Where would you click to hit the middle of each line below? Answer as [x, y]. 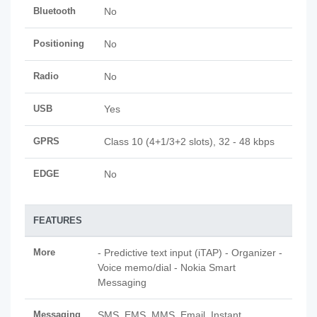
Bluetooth [54, 11]
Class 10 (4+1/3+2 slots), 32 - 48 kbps [189, 142]
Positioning [59, 44]
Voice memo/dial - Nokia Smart [167, 267]
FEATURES [58, 220]
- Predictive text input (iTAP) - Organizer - [190, 253]
